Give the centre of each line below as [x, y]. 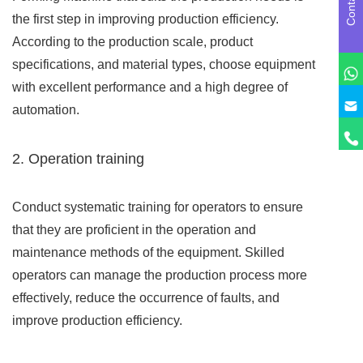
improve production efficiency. [97, 321]
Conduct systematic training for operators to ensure [158, 207]
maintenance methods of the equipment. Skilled [148, 253]
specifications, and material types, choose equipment [164, 65]
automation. [46, 110]
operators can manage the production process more [160, 275]
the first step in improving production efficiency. [145, 19]
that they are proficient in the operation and [134, 230]
